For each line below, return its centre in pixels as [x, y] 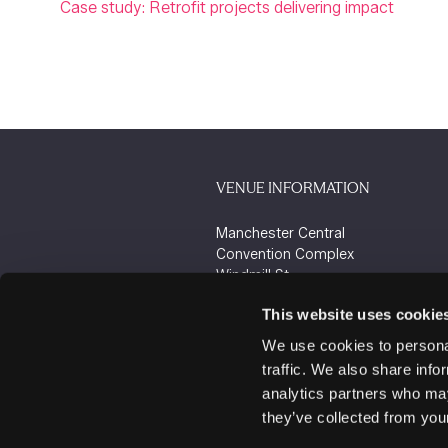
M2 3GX [242, 317]
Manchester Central [280, 233]
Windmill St [252, 275]
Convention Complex [285, 254]
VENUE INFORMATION [293, 187]
